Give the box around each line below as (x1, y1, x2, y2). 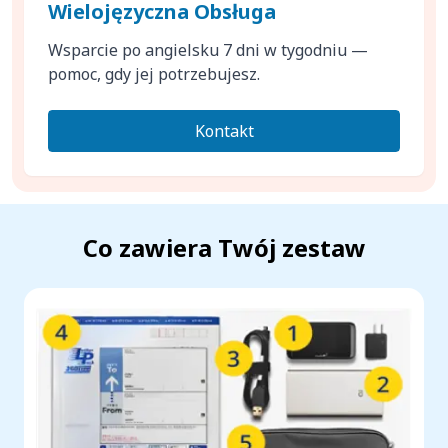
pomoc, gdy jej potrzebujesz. (48, 63, 260, 86)
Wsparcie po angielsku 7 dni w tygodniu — (48, 39, 368, 62)
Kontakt (194, 120, 254, 143)
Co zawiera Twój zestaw (82, 231, 366, 265)
